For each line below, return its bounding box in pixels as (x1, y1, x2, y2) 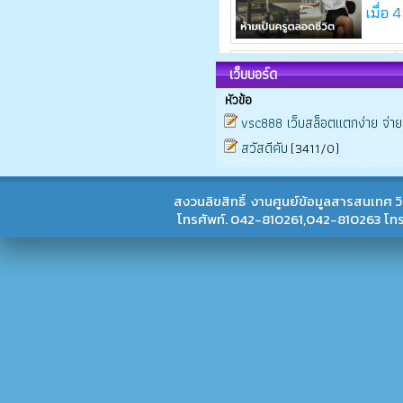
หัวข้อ (225, 89, 252, 111)
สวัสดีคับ (241, 137, 288, 159)
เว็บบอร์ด (229, 63, 277, 85)
